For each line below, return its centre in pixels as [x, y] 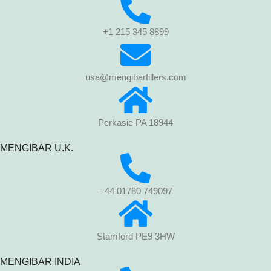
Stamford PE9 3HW [135, 237]
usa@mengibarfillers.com [135, 77]
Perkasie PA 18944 [135, 123]
